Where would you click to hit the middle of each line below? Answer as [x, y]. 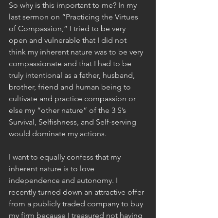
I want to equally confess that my [66, 157]
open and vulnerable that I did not [69, 40]
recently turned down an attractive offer [77, 192]
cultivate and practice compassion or [73, 98]
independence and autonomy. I [64, 180]
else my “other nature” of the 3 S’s [68, 110]
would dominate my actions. [59, 133]
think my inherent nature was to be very [77, 52]
